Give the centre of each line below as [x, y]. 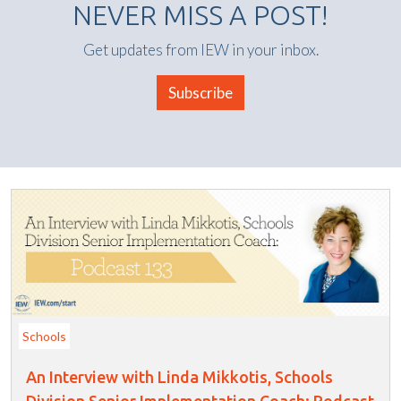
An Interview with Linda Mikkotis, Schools [179, 377]
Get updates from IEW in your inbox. [200, 50]
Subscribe [200, 93]
